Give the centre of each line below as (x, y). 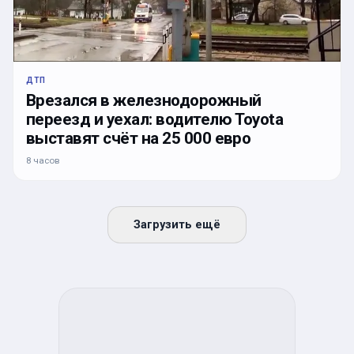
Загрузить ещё (177, 225)
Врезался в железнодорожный (144, 101)
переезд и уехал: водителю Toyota (155, 120)
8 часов (43, 161)
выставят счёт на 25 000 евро (139, 139)
